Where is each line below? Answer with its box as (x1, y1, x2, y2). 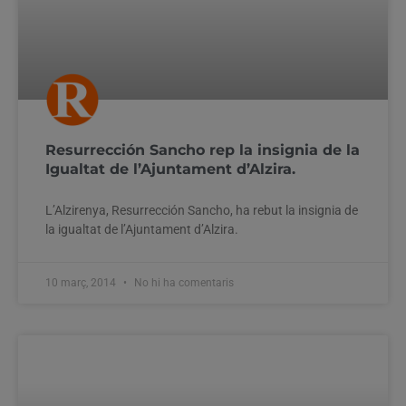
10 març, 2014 (45, 275, 119, 289)
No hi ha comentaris (131, 275, 234, 289)
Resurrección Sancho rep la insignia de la (45, 140, 360, 159)
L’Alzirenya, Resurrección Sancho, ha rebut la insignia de (45, 202, 358, 217)
